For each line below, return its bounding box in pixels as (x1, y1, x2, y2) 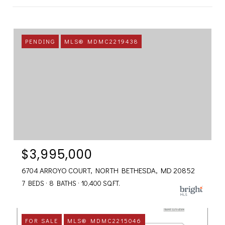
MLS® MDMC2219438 (64, 37, 138, 45)
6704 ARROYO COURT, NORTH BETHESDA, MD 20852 (22, 165, 195, 175)
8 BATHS (49, 178, 76, 188)
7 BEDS (22, 178, 44, 188)
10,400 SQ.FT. (81, 178, 120, 188)
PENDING (25, 37, 55, 45)
